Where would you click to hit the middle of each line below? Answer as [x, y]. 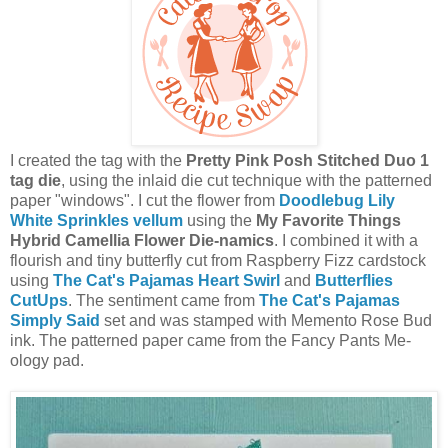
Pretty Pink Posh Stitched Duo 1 [307, 160]
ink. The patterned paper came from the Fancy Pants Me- [210, 340]
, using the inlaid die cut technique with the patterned [246, 180]
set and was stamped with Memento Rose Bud [266, 320]
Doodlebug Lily [337, 200]
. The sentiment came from [163, 300]
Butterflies [354, 280]
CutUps [39, 300]
